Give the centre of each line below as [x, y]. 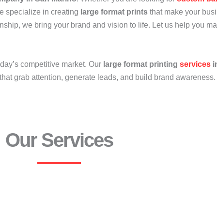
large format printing [141, 64]
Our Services [59, 140]
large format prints [114, 12]
